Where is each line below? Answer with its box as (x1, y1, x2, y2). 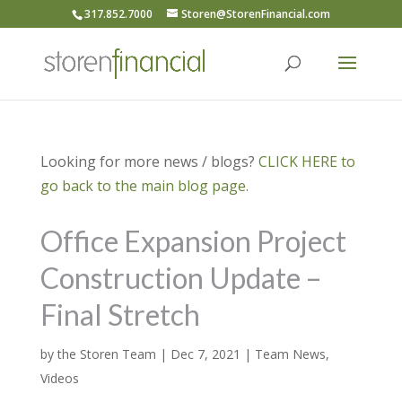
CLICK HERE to (258, 152, 355, 171)
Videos (39, 370, 79, 387)
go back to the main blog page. (39, 176, 249, 196)
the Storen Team (57, 345, 156, 363)
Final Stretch (39, 297, 200, 332)
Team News (254, 345, 326, 363)
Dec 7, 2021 (170, 345, 240, 363)
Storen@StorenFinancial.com (180, 6, 330, 22)
